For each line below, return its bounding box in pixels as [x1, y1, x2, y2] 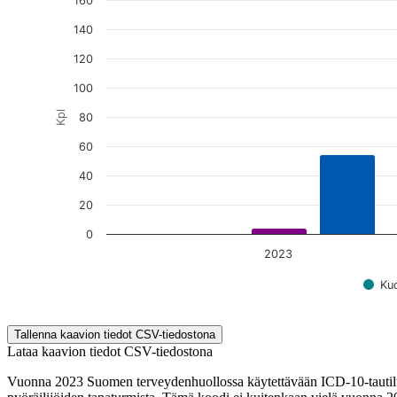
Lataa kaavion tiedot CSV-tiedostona [7, 344, 213, 360]
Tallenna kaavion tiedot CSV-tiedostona [14, 328, 215, 342]
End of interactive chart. [43, 308, 176, 324]
